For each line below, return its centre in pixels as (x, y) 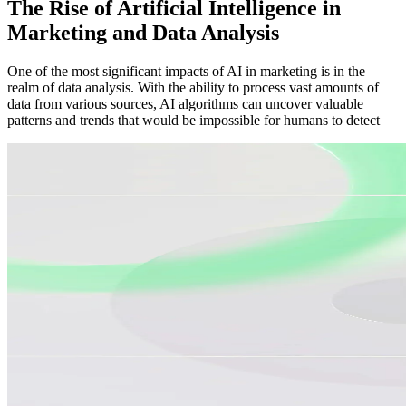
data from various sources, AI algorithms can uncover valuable (185, 104)
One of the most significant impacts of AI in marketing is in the (186, 72)
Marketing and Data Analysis (143, 33)
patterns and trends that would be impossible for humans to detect (193, 121)
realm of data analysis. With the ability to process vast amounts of (193, 88)
